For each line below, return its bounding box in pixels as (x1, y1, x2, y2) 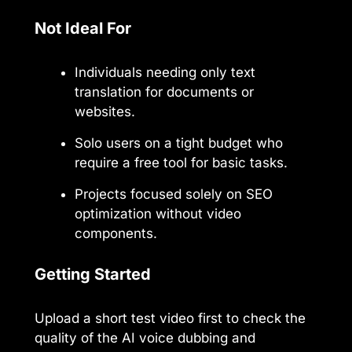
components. (75, 225, 157, 241)
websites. (75, 103, 135, 119)
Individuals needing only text (75, 64, 255, 80)
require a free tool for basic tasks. (75, 154, 288, 170)
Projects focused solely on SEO (75, 185, 273, 202)
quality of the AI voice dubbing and (35, 330, 255, 346)
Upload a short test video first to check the (35, 310, 306, 327)
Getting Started (35, 265, 151, 284)
